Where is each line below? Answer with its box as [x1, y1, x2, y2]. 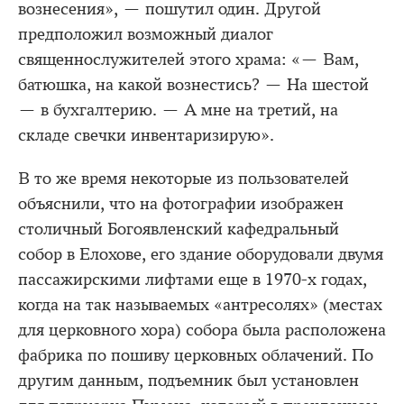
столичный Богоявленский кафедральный [18, 219, 339, 239]
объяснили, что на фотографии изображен [18, 194, 344, 214]
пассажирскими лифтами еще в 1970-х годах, [18, 270, 367, 289]
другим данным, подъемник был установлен [18, 371, 359, 390]
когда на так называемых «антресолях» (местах [18, 295, 382, 315]
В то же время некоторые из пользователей [18, 169, 349, 188]
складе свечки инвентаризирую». [18, 125, 274, 145]
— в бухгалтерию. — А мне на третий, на [18, 100, 338, 120]
